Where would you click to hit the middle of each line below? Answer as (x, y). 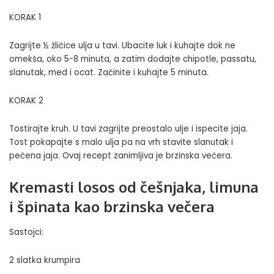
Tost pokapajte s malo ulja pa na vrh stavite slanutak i (121, 143)
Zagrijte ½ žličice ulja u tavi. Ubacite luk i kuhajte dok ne (122, 46)
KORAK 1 (25, 18)
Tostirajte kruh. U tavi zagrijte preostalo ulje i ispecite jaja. (128, 129)
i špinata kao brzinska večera (112, 207)
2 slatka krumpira (45, 260)
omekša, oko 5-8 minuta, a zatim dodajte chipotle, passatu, (133, 59)
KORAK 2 (26, 101)
